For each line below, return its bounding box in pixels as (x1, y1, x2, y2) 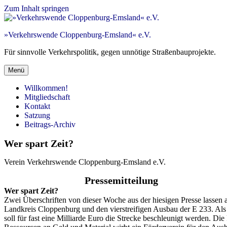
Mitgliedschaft (24, 93, 70, 101)
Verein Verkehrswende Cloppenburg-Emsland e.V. (4, 158, 166, 167)
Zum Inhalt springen (4, 4, 69, 13)
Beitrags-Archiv (24, 120, 75, 129)
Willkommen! (24, 84, 68, 92)
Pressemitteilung (77, 175, 158, 186)
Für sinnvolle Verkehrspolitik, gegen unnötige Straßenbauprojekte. (4, 48, 216, 56)
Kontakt (24, 102, 50, 110)
